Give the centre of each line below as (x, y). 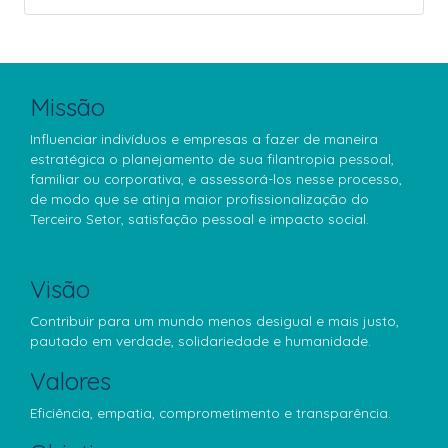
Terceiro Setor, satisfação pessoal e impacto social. (199, 218)
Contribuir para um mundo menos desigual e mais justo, (214, 320)
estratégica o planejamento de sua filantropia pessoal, (212, 158)
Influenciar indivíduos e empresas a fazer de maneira (204, 138)
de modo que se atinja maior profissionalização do (199, 198)
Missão (67, 107)
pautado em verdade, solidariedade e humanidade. (200, 340)
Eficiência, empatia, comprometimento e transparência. (210, 412)
